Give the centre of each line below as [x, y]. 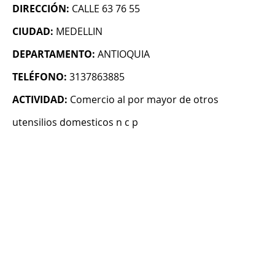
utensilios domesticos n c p [75, 122]
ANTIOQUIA [124, 54]
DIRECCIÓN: [41, 9]
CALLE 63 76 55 [106, 9]
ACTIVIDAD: [40, 100]
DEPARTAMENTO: [54, 54]
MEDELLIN [79, 32]
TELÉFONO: [40, 77]
